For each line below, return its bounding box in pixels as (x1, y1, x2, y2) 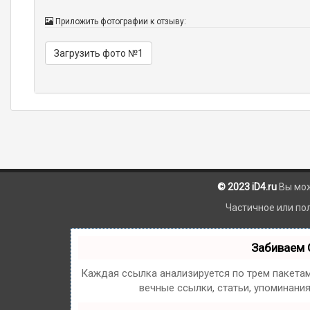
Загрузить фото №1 (54, 48, 144, 60)
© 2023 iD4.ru (217, 181, 277, 193)
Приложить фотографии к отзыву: (53, 17, 187, 27)
